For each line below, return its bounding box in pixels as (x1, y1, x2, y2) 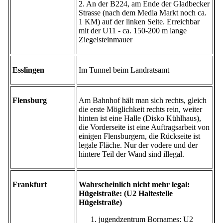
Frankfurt (12, 180, 47, 189)
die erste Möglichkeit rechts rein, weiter (79, 105, 202, 114)
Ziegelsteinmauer (79, 35, 132, 44)
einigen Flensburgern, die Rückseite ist (79, 132, 200, 141)
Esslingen (12, 66, 44, 75)
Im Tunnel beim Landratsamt (79, 66, 169, 75)
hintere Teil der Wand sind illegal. (79, 150, 184, 159)
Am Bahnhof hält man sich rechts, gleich (79, 96, 207, 105)
